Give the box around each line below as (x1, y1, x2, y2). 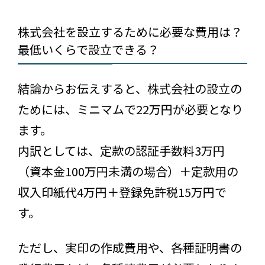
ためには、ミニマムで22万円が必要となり (18, 101, 243, 118)
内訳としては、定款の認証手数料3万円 (18, 142, 225, 160)
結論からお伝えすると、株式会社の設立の (18, 80, 242, 98)
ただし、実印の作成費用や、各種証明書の (18, 239, 242, 257)
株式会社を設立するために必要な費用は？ (18, 23, 243, 41)
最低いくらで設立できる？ (18, 41, 159, 59)
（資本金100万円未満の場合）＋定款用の (18, 163, 238, 180)
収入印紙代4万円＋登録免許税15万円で (18, 183, 227, 201)
